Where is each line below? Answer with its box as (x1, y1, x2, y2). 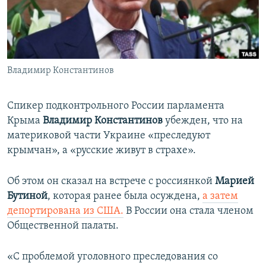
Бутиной (7, 191, 47, 202)
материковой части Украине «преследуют (7, 130, 210, 142)
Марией (215, 176, 254, 188)
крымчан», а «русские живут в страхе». (7, 145, 196, 157)
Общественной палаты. (7, 220, 119, 232)
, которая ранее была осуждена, (47, 191, 202, 202)
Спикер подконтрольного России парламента (7, 100, 224, 112)
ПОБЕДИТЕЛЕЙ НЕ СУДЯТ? (21, 7, 111, 15)
